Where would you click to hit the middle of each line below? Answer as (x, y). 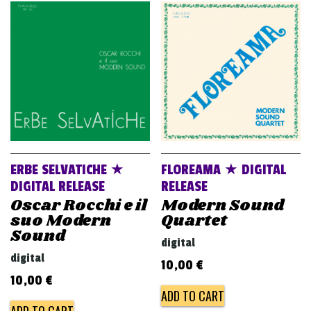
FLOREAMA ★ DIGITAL (224, 170)
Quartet (194, 221)
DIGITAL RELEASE (58, 186)
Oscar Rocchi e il (78, 205)
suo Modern (61, 221)
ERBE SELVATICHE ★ (67, 170)
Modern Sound (223, 205)
